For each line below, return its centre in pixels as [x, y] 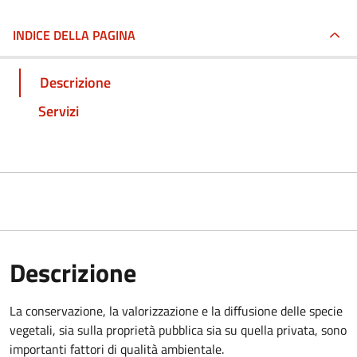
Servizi [59, 111]
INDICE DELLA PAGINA [74, 35]
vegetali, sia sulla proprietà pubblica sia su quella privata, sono [178, 330]
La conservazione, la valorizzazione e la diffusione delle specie [176, 310]
